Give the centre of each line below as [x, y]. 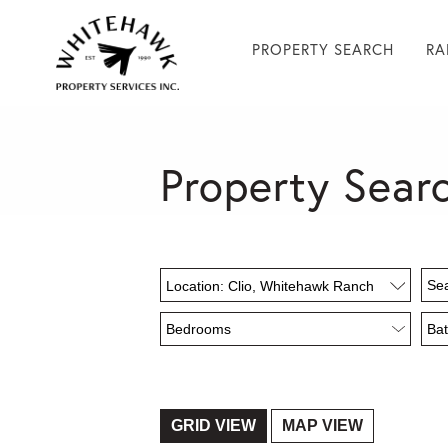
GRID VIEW [213, 426]
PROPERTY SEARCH [323, 49]
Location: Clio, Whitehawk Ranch [270, 286]
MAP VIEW [322, 426]
